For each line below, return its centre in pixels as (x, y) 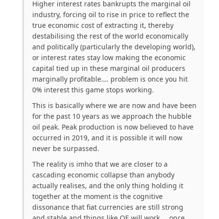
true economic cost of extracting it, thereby (103, 25)
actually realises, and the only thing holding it (108, 186)
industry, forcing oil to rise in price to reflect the (111, 15)
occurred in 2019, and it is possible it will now (107, 138)
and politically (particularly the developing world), (114, 47)
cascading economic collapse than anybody (103, 175)
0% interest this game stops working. (93, 90)
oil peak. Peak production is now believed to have (113, 127)
